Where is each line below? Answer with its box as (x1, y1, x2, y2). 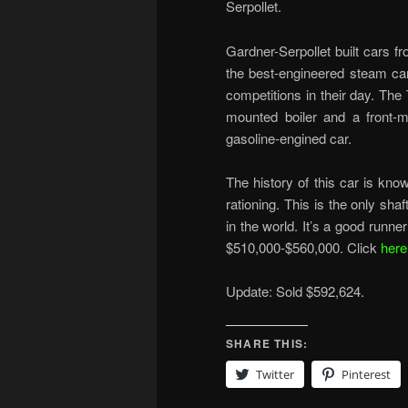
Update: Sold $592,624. (226, 281, 364, 301)
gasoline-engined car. (226, 127, 352, 148)
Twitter (256, 365, 294, 382)
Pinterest (342, 365, 391, 382)
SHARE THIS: (226, 334, 309, 352)
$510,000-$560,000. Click (226, 237, 381, 257)
